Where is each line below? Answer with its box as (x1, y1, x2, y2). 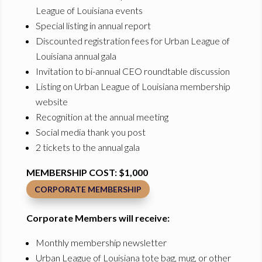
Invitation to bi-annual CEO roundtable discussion (35, 65, 230, 77)
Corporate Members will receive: (26, 212, 170, 224)
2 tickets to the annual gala (35, 142, 140, 153)
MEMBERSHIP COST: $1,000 (26, 167, 148, 178)
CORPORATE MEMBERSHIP (34, 184, 142, 195)
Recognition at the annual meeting (35, 111, 168, 123)
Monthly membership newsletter (35, 237, 167, 249)
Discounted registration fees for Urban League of (35, 35, 230, 47)
